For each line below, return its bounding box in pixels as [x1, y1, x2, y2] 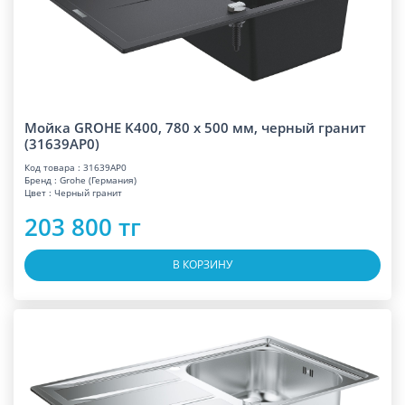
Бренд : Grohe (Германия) [24, 173, 137, 186]
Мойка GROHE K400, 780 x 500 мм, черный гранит [24, 118, 366, 137]
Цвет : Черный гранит [24, 185, 122, 199]
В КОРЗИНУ [173, 257, 232, 272]
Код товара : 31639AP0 [24, 160, 127, 174]
